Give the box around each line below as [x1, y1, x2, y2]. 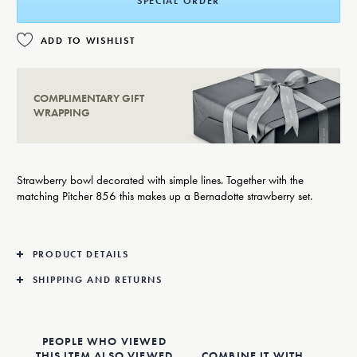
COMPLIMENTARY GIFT [33, 91, 144, 106]
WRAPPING [33, 105, 90, 120]
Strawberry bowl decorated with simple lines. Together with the [16, 171, 304, 188]
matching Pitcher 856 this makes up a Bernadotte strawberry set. [16, 187, 312, 204]
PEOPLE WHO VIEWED [41, 333, 167, 348]
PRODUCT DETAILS [32, 247, 129, 261]
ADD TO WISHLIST [40, 34, 135, 47]
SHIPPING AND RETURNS [32, 273, 163, 286]
